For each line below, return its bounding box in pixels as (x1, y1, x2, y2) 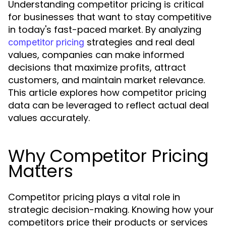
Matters (8, 159, 73, 183)
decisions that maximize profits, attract (8, 61, 186, 74)
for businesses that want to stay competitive (8, 11, 211, 23)
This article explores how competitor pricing (8, 86, 206, 99)
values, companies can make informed (8, 48, 184, 61)
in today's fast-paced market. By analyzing (8, 23, 201, 36)
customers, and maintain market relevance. (8, 74, 205, 86)
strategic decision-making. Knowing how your (8, 203, 214, 216)
